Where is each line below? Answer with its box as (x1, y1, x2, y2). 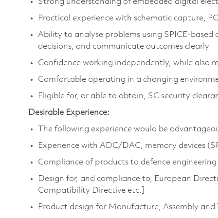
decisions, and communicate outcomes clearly (38, 42, 209, 51)
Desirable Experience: (28, 108, 109, 117)
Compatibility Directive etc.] (38, 186, 145, 195)
